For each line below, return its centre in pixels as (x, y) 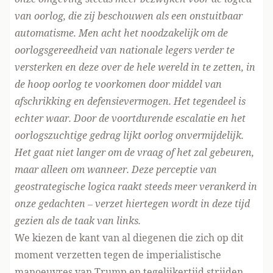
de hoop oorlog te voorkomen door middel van (118, 84)
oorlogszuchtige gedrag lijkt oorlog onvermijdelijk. (129, 135)
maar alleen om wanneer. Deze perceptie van (116, 169)
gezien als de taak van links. (78, 221)
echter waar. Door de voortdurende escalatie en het (130, 118)
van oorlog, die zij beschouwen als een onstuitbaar (129, 16)
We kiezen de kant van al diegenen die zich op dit (129, 238)
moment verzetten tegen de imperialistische (118, 255)
